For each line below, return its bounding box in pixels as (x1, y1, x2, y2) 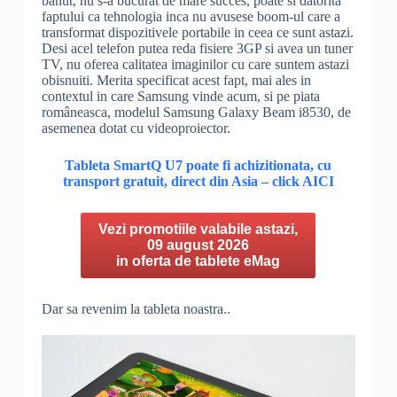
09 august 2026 (147, 237, 250, 253)
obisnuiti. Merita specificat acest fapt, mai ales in (41, 72, 311, 88)
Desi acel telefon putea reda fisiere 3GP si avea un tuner (41, 40, 353, 56)
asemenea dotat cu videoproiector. (41, 120, 230, 136)
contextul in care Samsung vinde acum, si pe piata (41, 88, 320, 104)
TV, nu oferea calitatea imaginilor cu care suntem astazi (41, 56, 349, 72)
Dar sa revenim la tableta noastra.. (41, 300, 230, 316)
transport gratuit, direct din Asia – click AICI (62, 173, 334, 189)
